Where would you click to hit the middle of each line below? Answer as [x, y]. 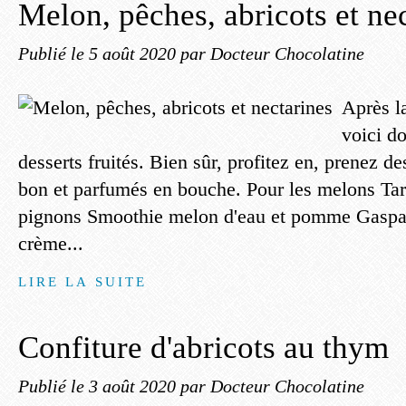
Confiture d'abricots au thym [203, 348]
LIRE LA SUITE [83, 281]
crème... [51, 243]
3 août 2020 [135, 386]
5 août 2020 [135, 53]
